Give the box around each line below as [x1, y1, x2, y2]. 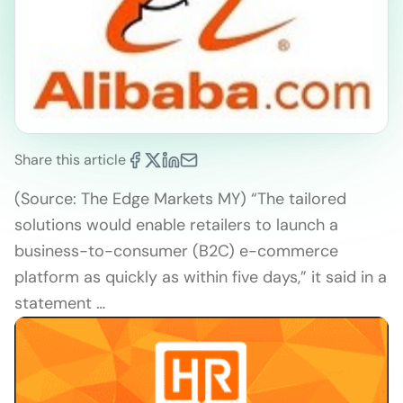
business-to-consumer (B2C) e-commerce [14, 239, 338, 262]
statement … [14, 291, 105, 314]
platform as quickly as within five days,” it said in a [14, 265, 387, 288]
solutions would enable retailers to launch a [14, 213, 338, 236]
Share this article [14, 149, 126, 169]
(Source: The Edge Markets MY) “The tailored [14, 187, 346, 210]
